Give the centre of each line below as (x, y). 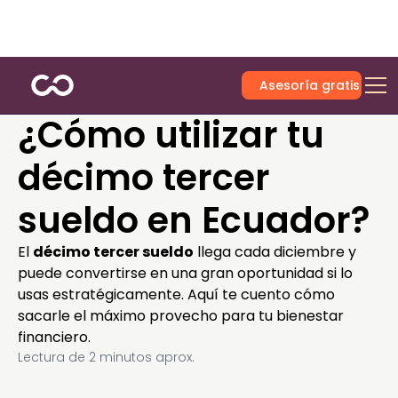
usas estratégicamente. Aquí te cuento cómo (176, 295)
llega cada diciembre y (275, 252)
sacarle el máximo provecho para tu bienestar (181, 316)
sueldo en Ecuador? (194, 220)
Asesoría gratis (310, 85)
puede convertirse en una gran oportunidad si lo (185, 273)
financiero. (54, 337)
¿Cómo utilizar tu (171, 135)
